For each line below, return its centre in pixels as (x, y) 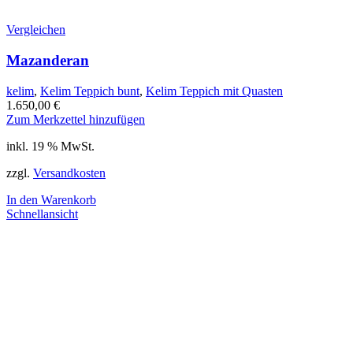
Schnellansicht (42, 214)
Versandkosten (69, 173)
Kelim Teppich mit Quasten (214, 91)
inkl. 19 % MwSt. (50, 146)
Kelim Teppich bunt (90, 91)
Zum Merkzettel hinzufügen (76, 119)
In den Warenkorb (51, 199)
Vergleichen (36, 30)
